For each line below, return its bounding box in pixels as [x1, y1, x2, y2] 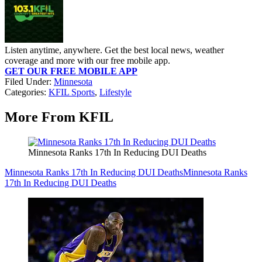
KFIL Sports [49, 87, 95, 98]
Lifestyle [99, 87, 132, 98]
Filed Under [5, 77, 49, 87]
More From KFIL [5, 109, 113, 125]
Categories [5, 87, 44, 98]
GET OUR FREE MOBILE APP [5, 66, 137, 77]
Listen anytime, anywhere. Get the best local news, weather [5, 45, 224, 56]
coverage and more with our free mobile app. [5, 56, 170, 66]
